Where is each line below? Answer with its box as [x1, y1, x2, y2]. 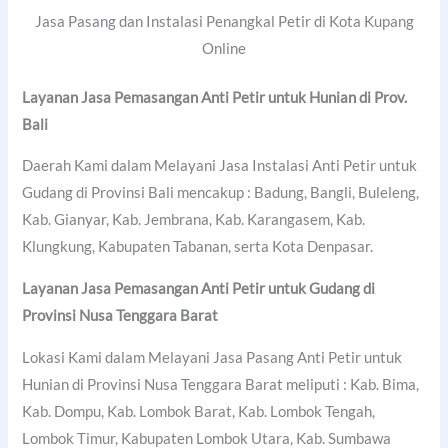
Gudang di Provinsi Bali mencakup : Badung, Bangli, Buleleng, [22, 184, 420, 202]
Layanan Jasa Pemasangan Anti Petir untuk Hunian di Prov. [22, 88, 408, 106]
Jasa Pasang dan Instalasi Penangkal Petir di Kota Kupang [34, 13, 414, 30]
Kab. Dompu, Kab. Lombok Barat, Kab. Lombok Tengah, [22, 402, 376, 420]
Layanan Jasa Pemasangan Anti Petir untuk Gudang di [22, 280, 376, 298]
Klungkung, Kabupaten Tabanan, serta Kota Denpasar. [22, 238, 374, 256]
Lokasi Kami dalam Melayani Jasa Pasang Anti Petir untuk [22, 348, 403, 366]
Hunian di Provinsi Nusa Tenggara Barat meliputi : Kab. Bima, [22, 375, 420, 393]
